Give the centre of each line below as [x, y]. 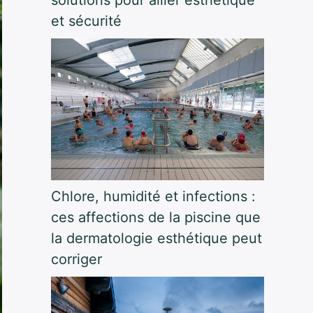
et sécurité [86, 21]
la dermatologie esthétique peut [156, 239]
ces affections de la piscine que [155, 218]
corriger [76, 260]
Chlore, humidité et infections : [153, 197]
